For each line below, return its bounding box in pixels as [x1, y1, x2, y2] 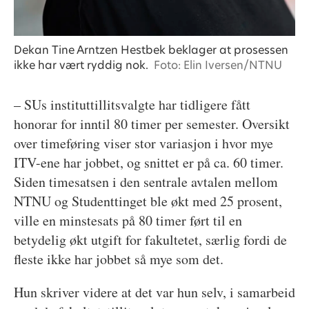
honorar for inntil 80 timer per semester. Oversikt [13, 114, 290, 134]
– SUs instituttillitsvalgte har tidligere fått [13, 95, 250, 114]
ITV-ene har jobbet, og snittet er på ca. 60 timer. [13, 153, 283, 172]
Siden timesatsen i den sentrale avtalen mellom [13, 172, 278, 192]
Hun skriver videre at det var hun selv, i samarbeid [13, 283, 295, 302]
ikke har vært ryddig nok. [13, 57, 148, 73]
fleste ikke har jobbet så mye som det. [13, 250, 223, 269]
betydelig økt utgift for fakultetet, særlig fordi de [13, 230, 287, 250]
